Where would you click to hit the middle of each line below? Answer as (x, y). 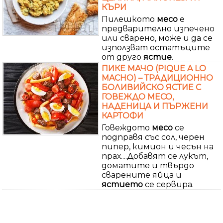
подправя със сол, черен (153, 137)
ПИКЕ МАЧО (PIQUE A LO (154, 68)
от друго (122, 57)
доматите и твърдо (148, 165)
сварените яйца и (142, 175)
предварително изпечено (158, 28)
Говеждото (127, 127)
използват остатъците (156, 47)
